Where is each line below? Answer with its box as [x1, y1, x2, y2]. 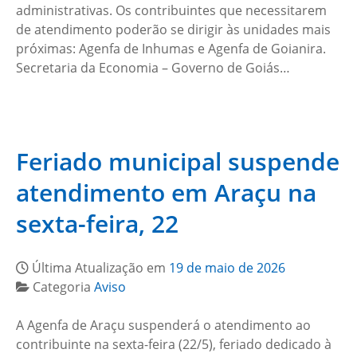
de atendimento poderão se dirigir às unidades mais [16, 21, 331, 38]
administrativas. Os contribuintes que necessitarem [16, 2, 327, 19]
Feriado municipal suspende [16, 145, 339, 178]
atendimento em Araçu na [16, 176, 316, 209]
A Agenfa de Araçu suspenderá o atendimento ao [16, 316, 311, 334]
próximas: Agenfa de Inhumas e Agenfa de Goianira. [16, 40, 326, 57]
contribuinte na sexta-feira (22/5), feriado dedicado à [16, 335, 331, 353]
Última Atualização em [32, 259, 169, 277]
